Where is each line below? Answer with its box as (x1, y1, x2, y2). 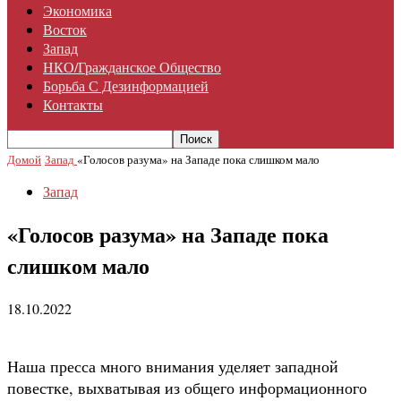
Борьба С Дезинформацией (43, 76, 209, 95)
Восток (43, 20, 87, 38)
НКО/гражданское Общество (43, 57, 221, 76)
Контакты (43, 95, 103, 114)
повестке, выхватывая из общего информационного (7, 376, 367, 398)
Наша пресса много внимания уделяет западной (7, 354, 338, 377)
